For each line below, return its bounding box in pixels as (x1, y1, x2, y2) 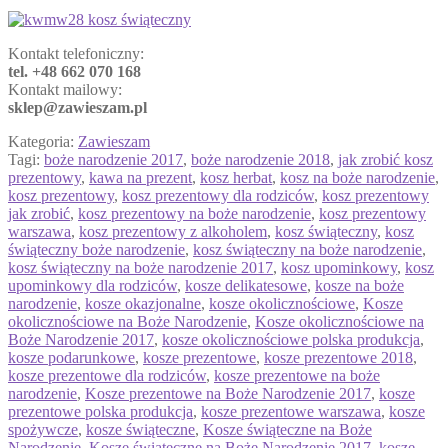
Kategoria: (8, 132, 78, 150)
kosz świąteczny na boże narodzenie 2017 (8, 258, 273, 276)
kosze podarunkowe (8, 348, 135, 366)
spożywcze (8, 420, 78, 438)
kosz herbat (200, 168, 272, 186)
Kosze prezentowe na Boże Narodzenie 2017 (85, 384, 371, 402)
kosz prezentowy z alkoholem (79, 222, 267, 240)
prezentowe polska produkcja (8, 402, 193, 420)
